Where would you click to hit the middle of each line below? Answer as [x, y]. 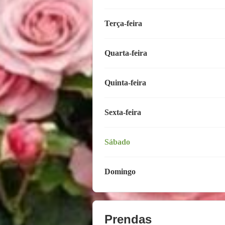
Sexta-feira [123, 113]
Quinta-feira [125, 83]
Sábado [117, 142]
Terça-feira [123, 24]
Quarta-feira [126, 53]
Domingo [120, 172]
